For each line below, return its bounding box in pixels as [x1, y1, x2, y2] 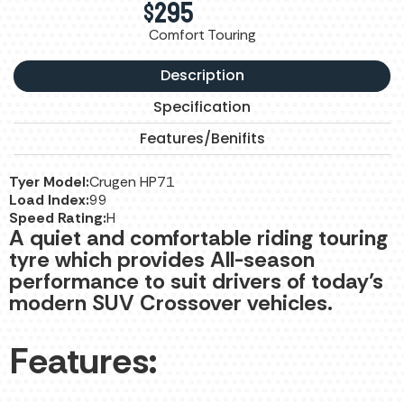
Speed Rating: [9, 208, 106, 228]
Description [160, 65, 244, 87]
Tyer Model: [9, 172, 89, 192]
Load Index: [9, 190, 89, 210]
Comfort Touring [148, 25, 256, 45]
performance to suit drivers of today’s [9, 267, 383, 296]
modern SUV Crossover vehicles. [9, 289, 333, 317]
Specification [153, 96, 251, 118]
